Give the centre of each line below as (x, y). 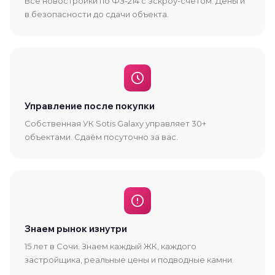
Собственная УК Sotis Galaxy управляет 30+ (115, 123)
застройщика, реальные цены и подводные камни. (129, 260)
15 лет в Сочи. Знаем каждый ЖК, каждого (110, 246)
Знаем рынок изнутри (76, 229)
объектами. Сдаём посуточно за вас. (101, 137)
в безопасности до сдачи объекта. (97, 14)
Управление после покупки (90, 106)
